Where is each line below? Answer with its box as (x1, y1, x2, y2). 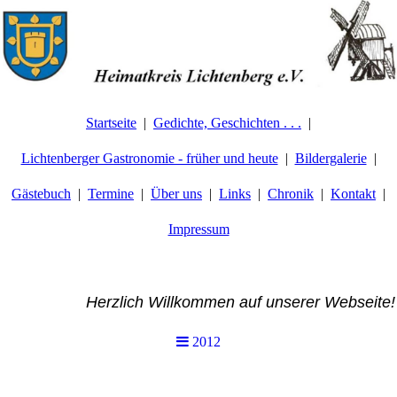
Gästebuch (12, 186, 71, 201)
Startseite (86, 115, 136, 130)
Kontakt (331, 186, 376, 201)
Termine (88, 186, 134, 201)
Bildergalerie (294, 151, 367, 166)
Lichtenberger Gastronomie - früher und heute (20, 151, 278, 166)
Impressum (167, 222, 230, 237)
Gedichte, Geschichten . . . (153, 115, 301, 130)
